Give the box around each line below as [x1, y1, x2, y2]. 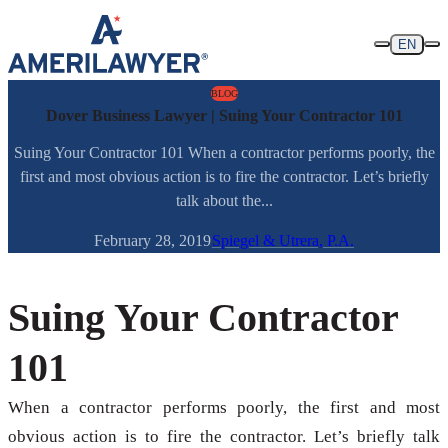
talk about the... [175, 192, 273, 210]
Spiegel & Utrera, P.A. [212, 232, 354, 250]
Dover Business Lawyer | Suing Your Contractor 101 [45, 107, 403, 124]
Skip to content [7, 7, 102, 24]
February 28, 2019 [94, 232, 211, 250]
